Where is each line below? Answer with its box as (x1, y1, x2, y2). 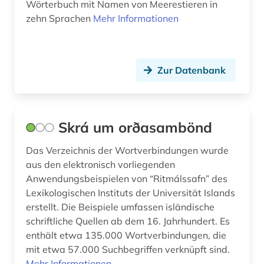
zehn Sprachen (26, 12, 93, 25)
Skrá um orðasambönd (58, 118, 212, 137)
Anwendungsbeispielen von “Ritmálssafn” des (26, 173, 227, 185)
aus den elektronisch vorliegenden (26, 159, 175, 171)
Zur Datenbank (157, 64, 226, 77)
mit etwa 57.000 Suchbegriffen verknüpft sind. (26, 243, 230, 256)
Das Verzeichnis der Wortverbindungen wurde (26, 144, 229, 157)
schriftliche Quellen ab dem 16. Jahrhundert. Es (26, 215, 230, 227)
